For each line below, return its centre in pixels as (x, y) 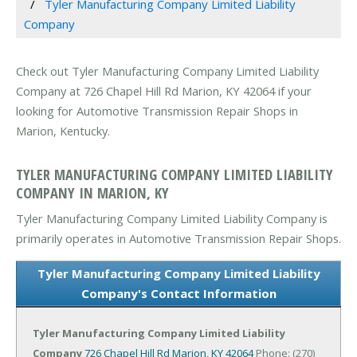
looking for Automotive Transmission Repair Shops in (157, 111)
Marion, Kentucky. (63, 131)
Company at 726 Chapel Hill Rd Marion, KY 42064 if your (164, 91)
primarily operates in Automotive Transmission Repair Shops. (178, 238)
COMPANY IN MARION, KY (92, 192)
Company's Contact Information (178, 293)
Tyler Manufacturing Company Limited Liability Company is (172, 218)
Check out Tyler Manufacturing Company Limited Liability (167, 71)
